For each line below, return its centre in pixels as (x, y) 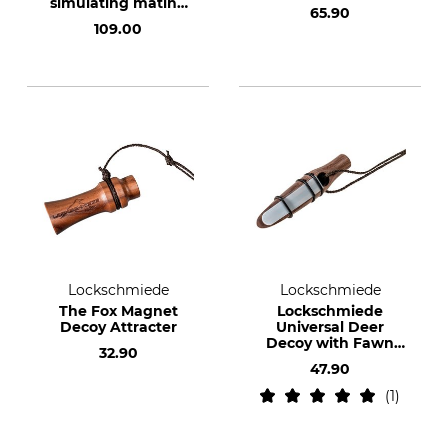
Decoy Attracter (118, 327)
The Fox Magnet (118, 311)
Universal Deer (330, 327)
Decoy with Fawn (330, 343)
